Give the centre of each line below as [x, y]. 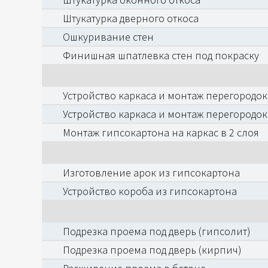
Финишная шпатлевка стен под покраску [161, 55]
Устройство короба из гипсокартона [150, 191]
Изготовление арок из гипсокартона [151, 173]
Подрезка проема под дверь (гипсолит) [157, 231]
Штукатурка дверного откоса [131, 18]
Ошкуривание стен [108, 37]
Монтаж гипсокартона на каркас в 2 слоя [161, 133]
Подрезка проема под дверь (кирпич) [152, 250]
